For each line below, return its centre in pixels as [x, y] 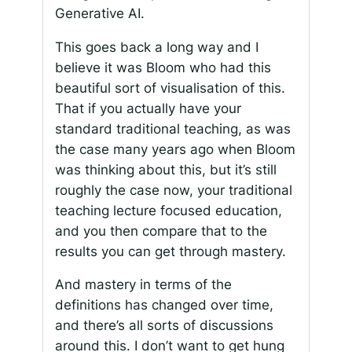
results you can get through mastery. [170, 251]
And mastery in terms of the [143, 285]
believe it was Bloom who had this [163, 67]
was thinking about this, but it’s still [165, 169]
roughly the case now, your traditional [173, 190]
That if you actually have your [148, 108]
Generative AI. [99, 13]
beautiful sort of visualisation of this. [170, 88]
